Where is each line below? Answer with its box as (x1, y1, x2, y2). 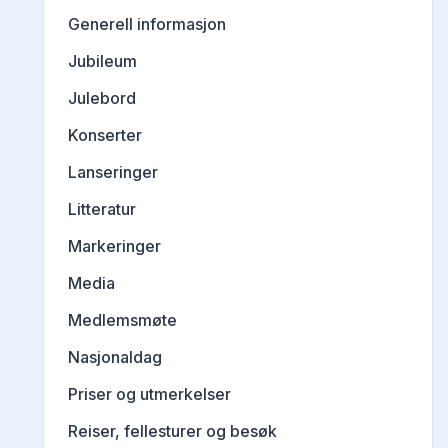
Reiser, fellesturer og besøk (68, 421, 277, 442)
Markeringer (68, 236, 161, 257)
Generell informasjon (68, 14, 226, 35)
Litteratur (68, 199, 136, 220)
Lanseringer (68, 162, 158, 183)
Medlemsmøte (68, 310, 177, 331)
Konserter (68, 125, 142, 146)
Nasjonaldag (68, 347, 162, 368)
